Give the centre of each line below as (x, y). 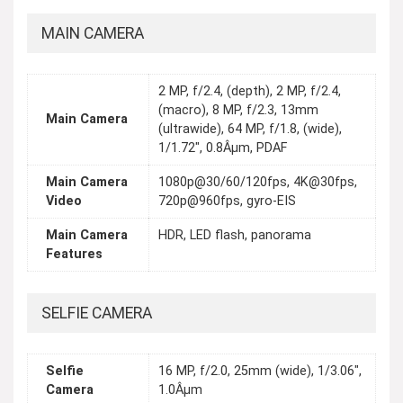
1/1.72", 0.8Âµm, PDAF (223, 148)
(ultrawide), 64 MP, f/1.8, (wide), (250, 130)
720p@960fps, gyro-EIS (227, 201)
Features (74, 255)
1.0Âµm (180, 390)
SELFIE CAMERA (97, 313)
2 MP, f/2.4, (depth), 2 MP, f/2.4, (250, 92)
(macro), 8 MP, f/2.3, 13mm (238, 111)
